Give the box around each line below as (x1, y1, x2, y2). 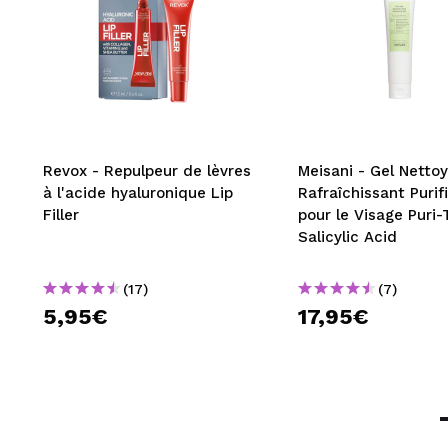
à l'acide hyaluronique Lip (43, 183, 233, 202)
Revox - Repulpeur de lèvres (43, 161, 251, 180)
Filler (43, 205, 79, 224)
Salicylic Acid (298, 227, 397, 246)
